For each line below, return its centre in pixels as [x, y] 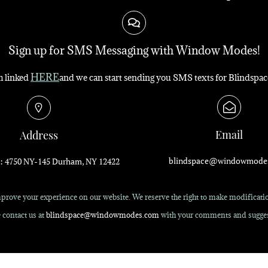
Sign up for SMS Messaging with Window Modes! [134, 50]
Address [39, 135]
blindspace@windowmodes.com [102, 215]
